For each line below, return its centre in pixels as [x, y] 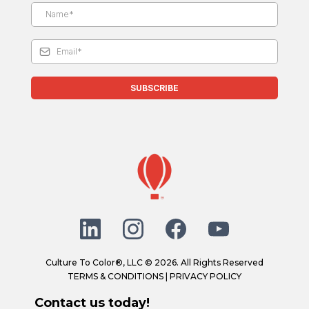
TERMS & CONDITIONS [116, 277]
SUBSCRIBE [154, 88]
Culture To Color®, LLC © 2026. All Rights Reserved [154, 263]
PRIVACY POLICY [206, 277]
